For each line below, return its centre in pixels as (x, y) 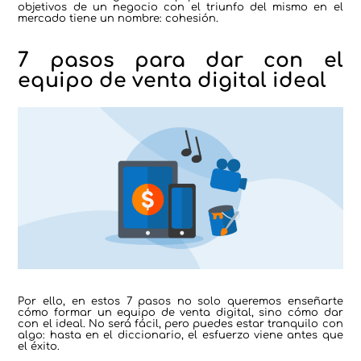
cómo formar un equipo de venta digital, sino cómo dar (180, 313)
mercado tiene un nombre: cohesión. (118, 18)
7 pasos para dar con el (180, 60)
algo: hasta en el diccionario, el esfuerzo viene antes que (180, 336)
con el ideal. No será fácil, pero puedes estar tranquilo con (180, 324)
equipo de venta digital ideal (172, 80)
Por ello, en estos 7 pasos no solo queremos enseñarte (180, 302)
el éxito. (39, 347)
